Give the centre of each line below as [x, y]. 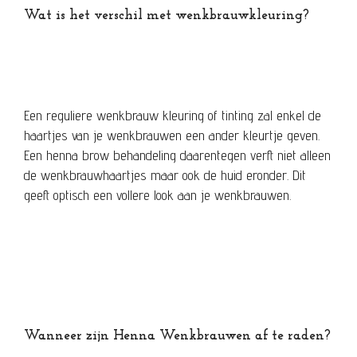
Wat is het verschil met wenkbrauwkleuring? [167, 16]
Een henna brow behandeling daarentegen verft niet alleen [177, 155]
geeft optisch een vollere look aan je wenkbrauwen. [157, 195]
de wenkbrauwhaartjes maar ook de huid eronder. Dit [165, 175]
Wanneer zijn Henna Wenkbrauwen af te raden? [177, 336]
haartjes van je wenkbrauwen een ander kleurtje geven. [172, 135]
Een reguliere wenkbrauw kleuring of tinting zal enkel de [173, 116]
